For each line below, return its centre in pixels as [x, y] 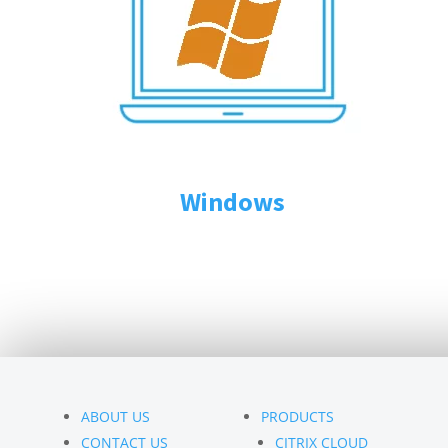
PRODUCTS [297, 416]
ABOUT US [116, 416]
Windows [232, 201]
